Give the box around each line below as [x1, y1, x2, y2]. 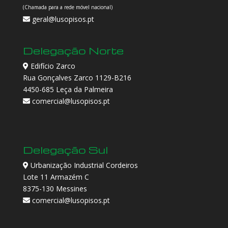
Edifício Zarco [30, 61, 75, 71]
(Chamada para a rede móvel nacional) [22, 3, 112, 11]
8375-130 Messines [22, 184, 87, 194]
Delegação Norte [22, 43, 124, 57]
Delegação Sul [22, 143, 108, 157]
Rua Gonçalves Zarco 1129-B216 [22, 72, 131, 82]
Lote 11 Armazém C [22, 172, 89, 182]
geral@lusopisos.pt [30, 14, 94, 24]
